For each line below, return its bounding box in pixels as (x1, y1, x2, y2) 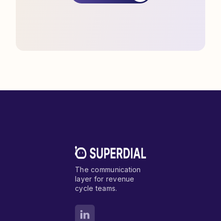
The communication (75, 165, 141, 174)
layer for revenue (75, 175, 135, 183)
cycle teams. (75, 184, 117, 192)
